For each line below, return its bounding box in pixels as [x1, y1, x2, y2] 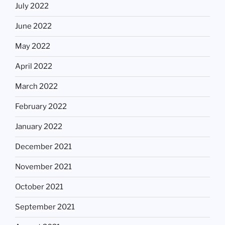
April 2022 [15, 62, 52, 71]
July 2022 [15, 2, 49, 11]
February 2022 [15, 102, 67, 111]
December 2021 [15, 142, 72, 152]
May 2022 [15, 42, 50, 51]
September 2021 [15, 202, 75, 212]
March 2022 [15, 82, 58, 91]
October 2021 [15, 182, 63, 192]
